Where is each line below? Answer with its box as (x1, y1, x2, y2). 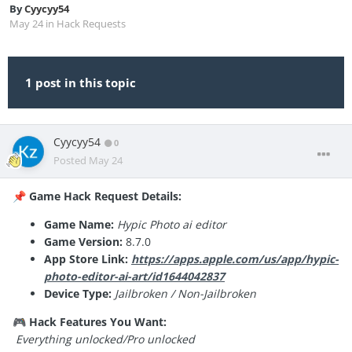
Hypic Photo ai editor (117, 217, 229, 233)
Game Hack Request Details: (29, 189, 181, 204)
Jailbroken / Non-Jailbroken (115, 286, 256, 302)
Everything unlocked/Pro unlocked (13, 332, 198, 347)
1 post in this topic (25, 75, 136, 91)
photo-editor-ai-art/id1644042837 (44, 269, 225, 284)
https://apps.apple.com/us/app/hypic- (131, 251, 339, 267)
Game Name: (44, 217, 114, 233)
